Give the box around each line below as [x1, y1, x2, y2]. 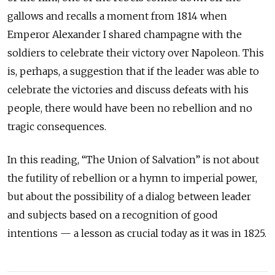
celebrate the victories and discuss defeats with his [7, 83, 249, 96]
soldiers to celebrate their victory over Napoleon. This [7, 46, 264, 59]
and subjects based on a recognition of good [7, 208, 218, 221]
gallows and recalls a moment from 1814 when [7, 9, 227, 22]
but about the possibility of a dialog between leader [7, 190, 251, 203]
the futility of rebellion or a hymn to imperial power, [7, 171, 257, 184]
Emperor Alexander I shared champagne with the [7, 28, 242, 41]
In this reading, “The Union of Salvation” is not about [7, 153, 259, 166]
